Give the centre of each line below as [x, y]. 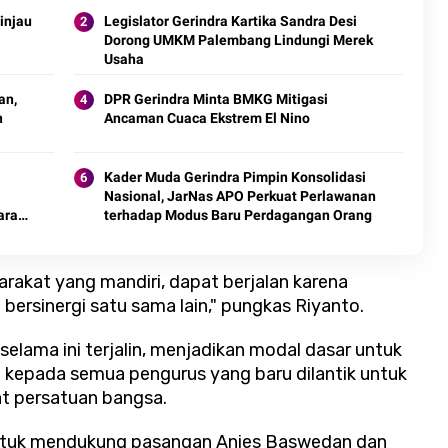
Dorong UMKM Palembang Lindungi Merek [238, 40]
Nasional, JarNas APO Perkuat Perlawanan [239, 196]
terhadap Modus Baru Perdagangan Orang [237, 215]
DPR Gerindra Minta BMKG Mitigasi [215, 99]
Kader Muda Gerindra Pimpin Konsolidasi [234, 177]
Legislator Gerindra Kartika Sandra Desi [230, 21]
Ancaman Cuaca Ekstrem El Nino [206, 118]
